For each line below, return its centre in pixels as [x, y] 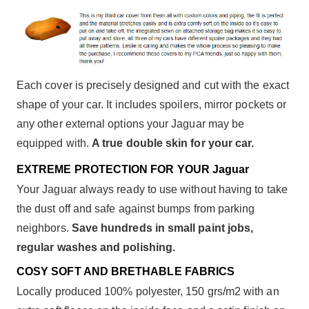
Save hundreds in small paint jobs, [162, 228]
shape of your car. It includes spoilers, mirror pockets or [152, 104]
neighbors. [44, 228]
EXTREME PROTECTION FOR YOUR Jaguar [133, 169]
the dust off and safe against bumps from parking [136, 208]
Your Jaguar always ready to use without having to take [152, 189]
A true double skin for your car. [173, 143]
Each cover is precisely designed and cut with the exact [153, 85]
